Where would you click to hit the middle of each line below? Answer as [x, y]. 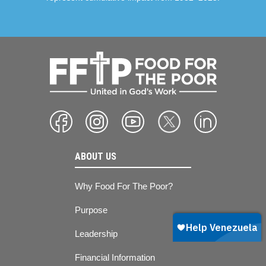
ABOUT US [96, 156]
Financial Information [115, 257]
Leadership [96, 233]
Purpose [91, 210]
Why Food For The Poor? [124, 186]
